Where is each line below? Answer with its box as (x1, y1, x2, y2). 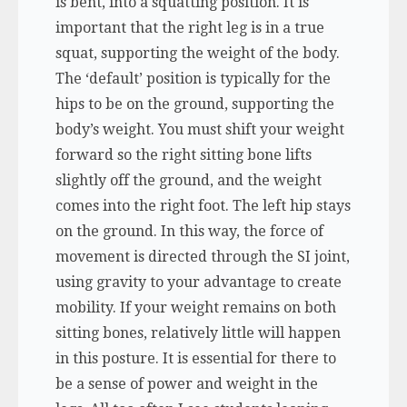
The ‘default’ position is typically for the (55, 70, 331, 87)
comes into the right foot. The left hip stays (55, 197, 351, 214)
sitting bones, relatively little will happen (55, 324, 341, 342)
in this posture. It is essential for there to (55, 350, 336, 367)
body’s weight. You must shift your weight (55, 121, 344, 138)
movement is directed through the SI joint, (55, 248, 350, 265)
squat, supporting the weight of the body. (55, 45, 340, 62)
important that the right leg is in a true (55, 19, 324, 36)
